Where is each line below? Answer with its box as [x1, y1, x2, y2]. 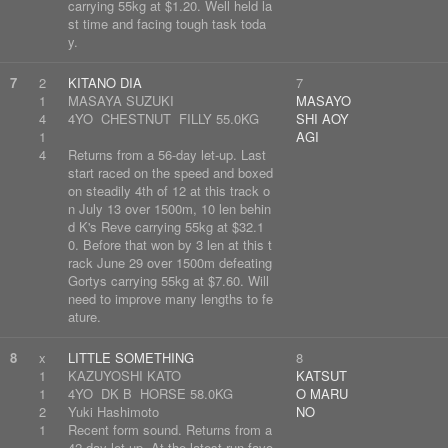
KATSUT [296, 366, 347, 385]
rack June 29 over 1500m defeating [68, 253, 272, 272]
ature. [68, 307, 101, 326]
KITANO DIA [68, 73, 142, 92]
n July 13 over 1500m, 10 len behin [68, 199, 271, 218]
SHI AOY [296, 109, 349, 128]
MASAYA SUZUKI [68, 91, 174, 110]
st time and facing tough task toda [68, 14, 266, 33]
